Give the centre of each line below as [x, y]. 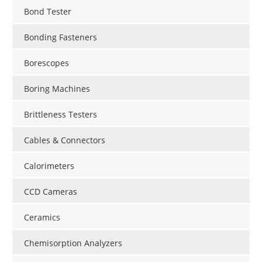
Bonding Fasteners [61, 37]
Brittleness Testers [61, 114]
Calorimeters [49, 166]
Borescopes [46, 63]
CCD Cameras [51, 191]
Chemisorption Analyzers [73, 243]
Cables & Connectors [65, 140]
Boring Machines [57, 88]
